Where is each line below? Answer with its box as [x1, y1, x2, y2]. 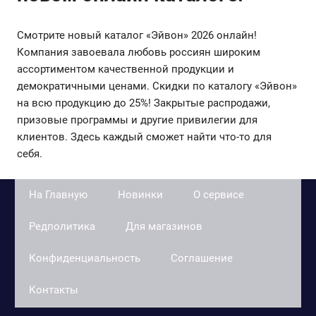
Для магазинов [126, 219, 202, 233]
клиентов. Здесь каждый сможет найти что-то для [17, 130, 272, 143]
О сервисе [193, 188, 244, 201]
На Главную [29, 188, 87, 201]
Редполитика [29, 219, 95, 233]
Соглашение [171, 251, 233, 265]
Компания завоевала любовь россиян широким [17, 45, 260, 59]
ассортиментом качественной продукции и [17, 62, 234, 75]
